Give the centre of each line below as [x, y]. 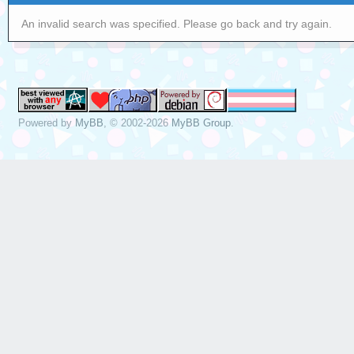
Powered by [47, 122]
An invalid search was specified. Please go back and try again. [177, 24]
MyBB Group [201, 122]
